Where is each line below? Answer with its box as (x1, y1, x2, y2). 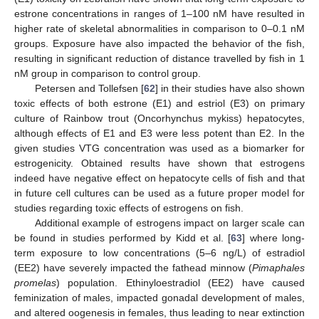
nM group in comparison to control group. (14, 67, 201, 79)
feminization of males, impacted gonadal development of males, (14, 291, 305, 303)
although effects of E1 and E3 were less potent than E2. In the (14, 127, 305, 139)
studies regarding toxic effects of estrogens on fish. (14, 202, 244, 214)
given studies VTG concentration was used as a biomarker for (14, 142, 305, 154)
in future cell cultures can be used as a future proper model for (14, 187, 305, 199)
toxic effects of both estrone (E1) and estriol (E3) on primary (14, 97, 305, 109)
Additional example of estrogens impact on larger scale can (34, 216, 305, 229)
